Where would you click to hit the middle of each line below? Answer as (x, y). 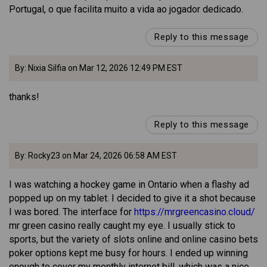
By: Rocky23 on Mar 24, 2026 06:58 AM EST (96, 156)
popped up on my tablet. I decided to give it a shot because (132, 198)
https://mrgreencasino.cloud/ (195, 212)
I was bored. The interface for (72, 212)
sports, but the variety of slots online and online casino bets (133, 240)
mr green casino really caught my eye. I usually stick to (122, 226)
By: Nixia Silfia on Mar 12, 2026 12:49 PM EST (99, 68)
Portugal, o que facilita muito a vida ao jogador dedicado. (126, 10)
